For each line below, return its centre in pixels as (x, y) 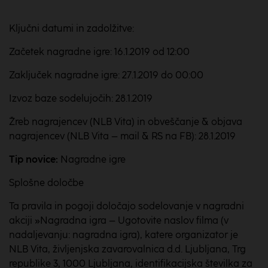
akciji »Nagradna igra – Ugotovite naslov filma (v (119, 220)
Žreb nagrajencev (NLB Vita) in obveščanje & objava (126, 122)
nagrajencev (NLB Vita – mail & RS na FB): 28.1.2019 (122, 136)
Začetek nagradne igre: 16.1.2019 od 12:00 (99, 52)
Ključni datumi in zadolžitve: (71, 28)
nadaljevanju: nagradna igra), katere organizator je (124, 235)
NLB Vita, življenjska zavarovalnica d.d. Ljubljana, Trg (127, 249)
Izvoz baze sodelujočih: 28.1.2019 (81, 98)
